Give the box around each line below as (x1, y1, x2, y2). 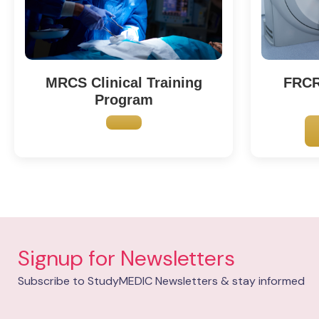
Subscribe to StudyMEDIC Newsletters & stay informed (18, 273, 305, 288)
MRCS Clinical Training (45, 74, 202, 90)
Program (94, 91, 153, 108)
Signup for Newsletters (18, 244, 235, 272)
